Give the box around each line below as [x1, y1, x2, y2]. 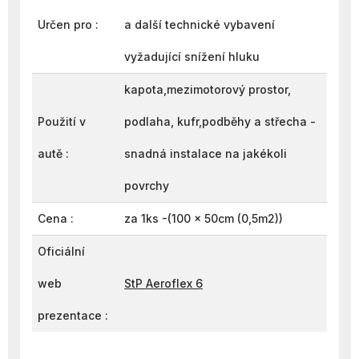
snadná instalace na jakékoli [124, 147, 287, 160]
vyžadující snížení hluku [124, 50, 260, 63]
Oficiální [38, 244, 85, 258]
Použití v [38, 115, 86, 128]
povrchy [124, 179, 169, 192]
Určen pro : [38, 18, 99, 31]
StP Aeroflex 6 [124, 276, 203, 290]
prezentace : [38, 309, 108, 322]
